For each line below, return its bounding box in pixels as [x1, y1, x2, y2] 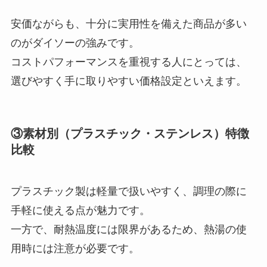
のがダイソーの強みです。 [10, 37, 139, 49]
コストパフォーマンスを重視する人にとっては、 [10, 56, 247, 69]
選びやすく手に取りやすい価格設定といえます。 [10, 75, 247, 88]
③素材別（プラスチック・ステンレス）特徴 [10, 127, 249, 141]
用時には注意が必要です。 [10, 242, 139, 254]
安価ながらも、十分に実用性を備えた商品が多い [10, 18, 247, 30]
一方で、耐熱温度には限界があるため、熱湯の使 [10, 223, 247, 235]
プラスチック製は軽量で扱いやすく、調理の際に [10, 185, 247, 197]
